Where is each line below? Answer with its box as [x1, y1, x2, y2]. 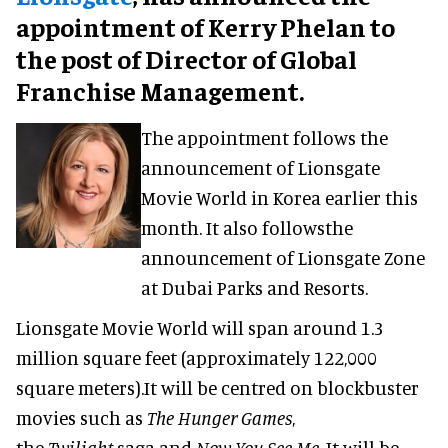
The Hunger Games [147, 405, 292, 429]
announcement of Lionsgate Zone [140, 245, 425, 269]
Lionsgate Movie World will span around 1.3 [16, 315, 384, 339]
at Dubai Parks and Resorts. [140, 275, 368, 299]
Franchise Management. [16, 73, 304, 107]
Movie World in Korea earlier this [140, 185, 418, 209]
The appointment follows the [140, 125, 388, 149]
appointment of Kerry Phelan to [16, 9, 395, 43]
